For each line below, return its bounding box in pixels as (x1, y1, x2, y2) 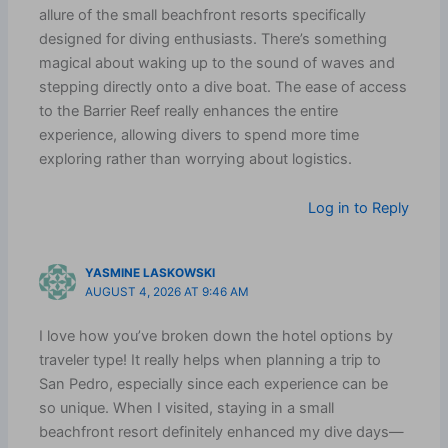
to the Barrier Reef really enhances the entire (39, 101, 339, 120)
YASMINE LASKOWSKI (85, 265, 216, 280)
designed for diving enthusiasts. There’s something (39, 29, 388, 48)
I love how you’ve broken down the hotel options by (39, 326, 394, 345)
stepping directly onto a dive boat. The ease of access (39, 77, 408, 96)
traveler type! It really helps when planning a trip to (39, 350, 382, 369)
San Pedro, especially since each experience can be (39, 374, 389, 393)
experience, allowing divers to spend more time (39, 125, 360, 144)
